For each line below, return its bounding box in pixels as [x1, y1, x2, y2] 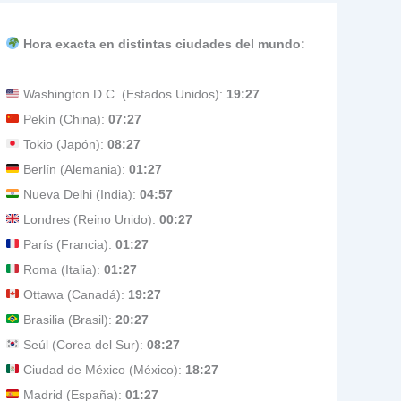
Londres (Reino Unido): [19, 212, 159, 226]
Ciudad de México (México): [19, 363, 185, 377]
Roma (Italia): [19, 262, 104, 277]
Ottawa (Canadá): [19, 287, 128, 302]
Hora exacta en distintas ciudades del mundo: [19, 37, 305, 51]
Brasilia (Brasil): [19, 312, 115, 327]
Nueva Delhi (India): [19, 187, 140, 201]
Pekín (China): [19, 112, 108, 126]
